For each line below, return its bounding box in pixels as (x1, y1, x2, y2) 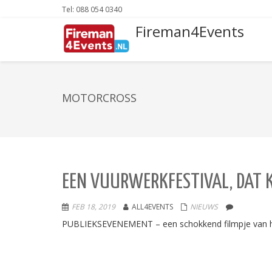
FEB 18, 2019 (72, 202, 115, 212)
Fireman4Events (135, 21, 244, 41)
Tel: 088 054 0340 (62, 4, 122, 14)
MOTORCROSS (62, 90, 137, 105)
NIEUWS (190, 202, 218, 212)
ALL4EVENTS (132, 202, 173, 212)
